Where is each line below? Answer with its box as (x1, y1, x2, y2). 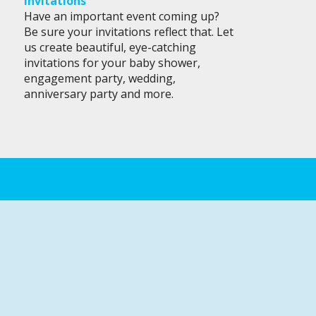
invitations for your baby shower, (23, 55, 200, 71)
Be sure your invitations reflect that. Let (23, 24, 233, 40)
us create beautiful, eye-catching (23, 39, 196, 56)
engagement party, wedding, (23, 71, 176, 87)
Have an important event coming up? (23, 8, 219, 25)
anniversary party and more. (23, 86, 174, 102)
